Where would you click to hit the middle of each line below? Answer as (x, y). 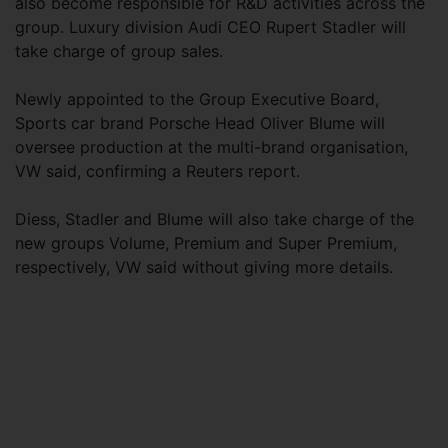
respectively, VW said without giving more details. (204, 267)
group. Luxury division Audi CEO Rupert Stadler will (210, 27)
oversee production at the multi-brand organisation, (211, 147)
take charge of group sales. (119, 51)
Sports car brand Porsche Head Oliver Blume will (200, 123)
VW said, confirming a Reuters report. (157, 171)
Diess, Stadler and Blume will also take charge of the (214, 219)
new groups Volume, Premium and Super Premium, (206, 243)
